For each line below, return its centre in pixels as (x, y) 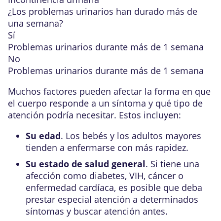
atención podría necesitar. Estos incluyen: (94, 115)
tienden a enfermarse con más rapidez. (107, 147)
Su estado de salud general (86, 164)
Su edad (43, 136)
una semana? (36, 23)
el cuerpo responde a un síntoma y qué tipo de (105, 103)
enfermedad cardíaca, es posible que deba (114, 187)
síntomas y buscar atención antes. (97, 211)
